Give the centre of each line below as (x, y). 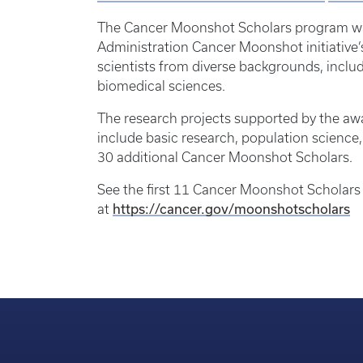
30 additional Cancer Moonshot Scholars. (225, 157)
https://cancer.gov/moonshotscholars (231, 208)
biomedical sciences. (161, 85)
